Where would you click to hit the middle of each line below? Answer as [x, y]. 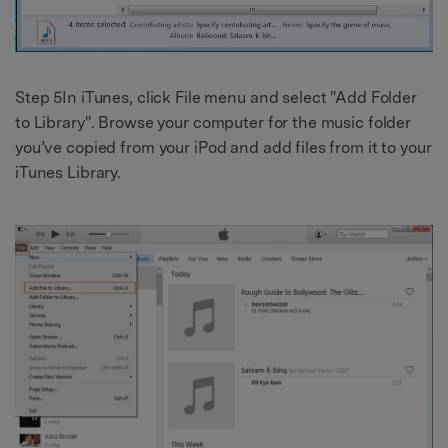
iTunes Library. [68, 173]
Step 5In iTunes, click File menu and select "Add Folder [216, 98]
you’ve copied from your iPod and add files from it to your [223, 148]
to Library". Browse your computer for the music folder [213, 123]
